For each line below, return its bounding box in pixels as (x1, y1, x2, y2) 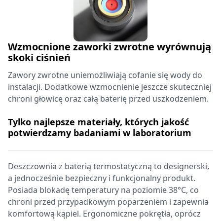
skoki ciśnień (8, 51, 71, 64)
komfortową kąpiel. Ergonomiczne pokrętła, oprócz (8, 208, 201, 219)
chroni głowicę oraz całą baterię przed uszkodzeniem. (8, 93, 209, 104)
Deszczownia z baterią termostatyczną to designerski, (8, 161, 209, 172)
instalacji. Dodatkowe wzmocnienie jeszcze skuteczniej (8, 81, 212, 92)
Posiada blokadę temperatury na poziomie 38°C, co (8, 184, 199, 195)
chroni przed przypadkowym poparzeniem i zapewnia (8, 196, 209, 207)
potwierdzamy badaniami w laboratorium (8, 127, 191, 139)
